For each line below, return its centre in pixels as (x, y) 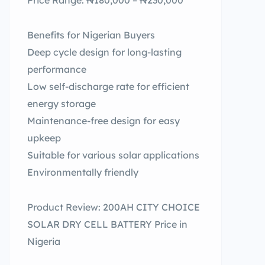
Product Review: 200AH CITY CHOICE (114, 207)
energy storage (62, 104)
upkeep (44, 138)
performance (57, 69)
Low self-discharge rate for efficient (108, 86)
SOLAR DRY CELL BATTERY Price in (107, 224)
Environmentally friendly (83, 172)
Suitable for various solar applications (113, 155)
